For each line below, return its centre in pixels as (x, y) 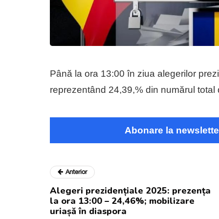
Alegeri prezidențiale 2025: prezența (130, 190)
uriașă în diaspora (88, 211)
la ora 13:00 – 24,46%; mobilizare (122, 201)
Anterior (76, 172)
